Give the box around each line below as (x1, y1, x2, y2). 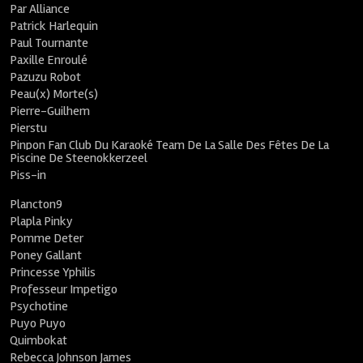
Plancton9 (10, 196, 63, 212)
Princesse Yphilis (10, 264, 96, 280)
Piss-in (10, 167, 47, 183)
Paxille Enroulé (10, 52, 88, 68)
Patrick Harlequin (10, 18, 99, 34)
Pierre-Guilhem (10, 103, 91, 119)
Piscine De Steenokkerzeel (10, 150, 148, 166)
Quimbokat (10, 332, 68, 348)
